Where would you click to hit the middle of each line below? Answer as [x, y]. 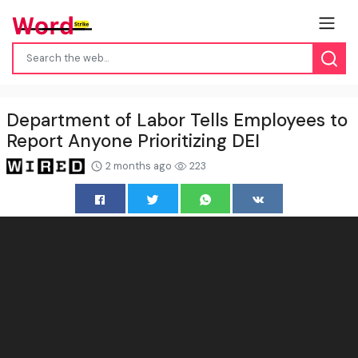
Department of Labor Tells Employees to [177, 120]
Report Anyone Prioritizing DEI [133, 141]
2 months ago [138, 165]
